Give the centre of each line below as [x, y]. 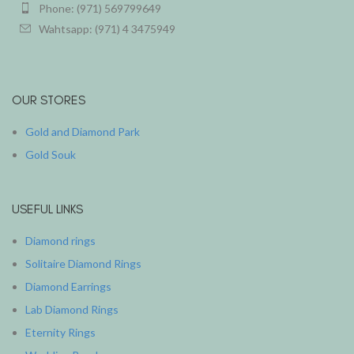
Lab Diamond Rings [72, 309]
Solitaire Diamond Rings [83, 263]
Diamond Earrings [68, 286]
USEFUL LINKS [47, 209]
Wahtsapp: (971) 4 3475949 [107, 28]
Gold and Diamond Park [83, 131]
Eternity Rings [60, 332]
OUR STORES [49, 100]
